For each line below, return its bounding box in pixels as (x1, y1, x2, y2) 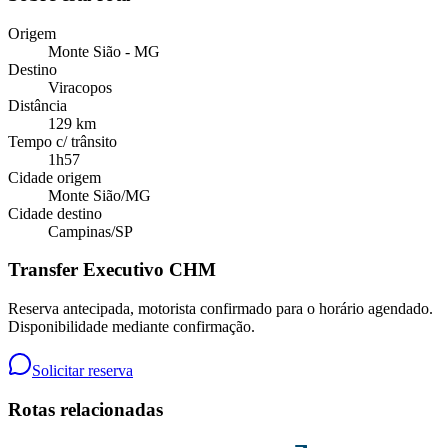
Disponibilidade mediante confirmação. (8, 318, 255, 336)
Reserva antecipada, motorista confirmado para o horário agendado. (8, 300, 433, 318)
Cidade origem (8, 168, 101, 186)
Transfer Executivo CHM (8, 259, 216, 281)
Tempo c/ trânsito (8, 132, 117, 150)
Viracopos (48, 78, 112, 96)
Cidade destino (8, 204, 102, 222)
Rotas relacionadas (8, 398, 163, 420)
